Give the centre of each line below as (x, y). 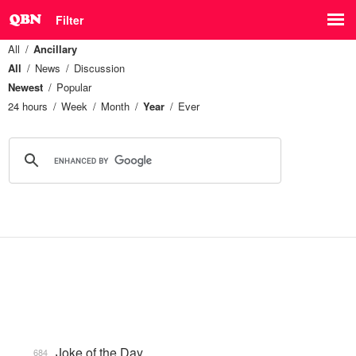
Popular (74, 87)
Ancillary (55, 49)
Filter (70, 20)
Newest (25, 87)
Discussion (99, 68)
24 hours (28, 106)
